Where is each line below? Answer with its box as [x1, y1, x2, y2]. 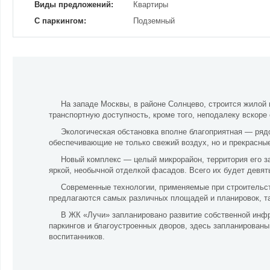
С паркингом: [34, 16, 86, 25]
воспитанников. [49, 232, 105, 241]
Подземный [133, 16, 175, 25]
